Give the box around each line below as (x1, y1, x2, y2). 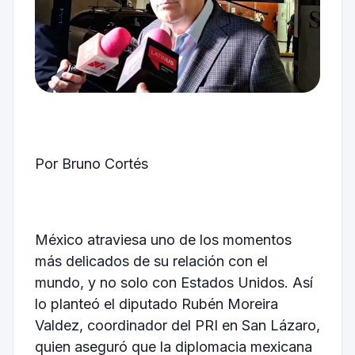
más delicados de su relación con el (34, 252, 268, 269)
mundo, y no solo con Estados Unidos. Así (34, 273, 313, 291)
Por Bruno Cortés (34, 155, 148, 173)
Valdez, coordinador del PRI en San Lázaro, (34, 316, 320, 334)
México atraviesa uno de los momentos (34, 231, 292, 248)
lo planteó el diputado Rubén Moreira (34, 295, 278, 312)
